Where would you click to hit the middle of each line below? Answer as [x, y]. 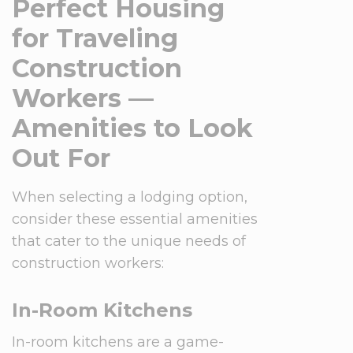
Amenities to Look [132, 128]
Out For [61, 158]
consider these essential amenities [135, 219]
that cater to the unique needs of [129, 241]
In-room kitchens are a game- [118, 342]
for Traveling [95, 38]
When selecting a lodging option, [130, 197]
